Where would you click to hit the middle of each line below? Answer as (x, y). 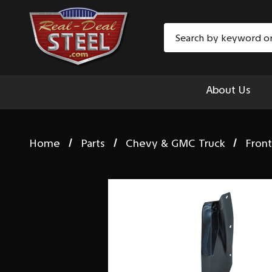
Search (180, 31)
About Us (228, 90)
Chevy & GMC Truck (175, 143)
